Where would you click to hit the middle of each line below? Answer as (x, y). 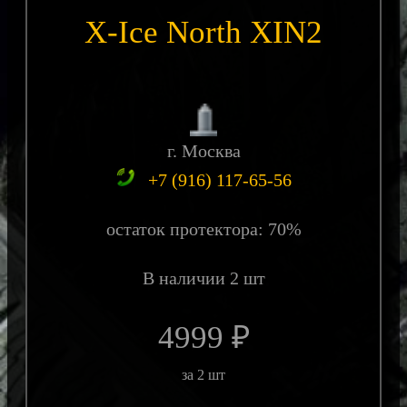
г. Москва (203, 151)
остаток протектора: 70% (203, 229)
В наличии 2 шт (203, 278)
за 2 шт (203, 375)
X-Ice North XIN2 (203, 33)
